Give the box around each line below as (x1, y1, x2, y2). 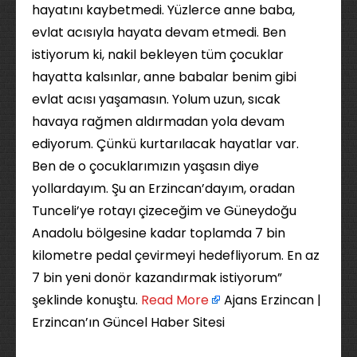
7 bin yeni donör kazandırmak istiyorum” (32, 269, 282, 287)
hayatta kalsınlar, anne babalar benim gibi (32, 68, 296, 86)
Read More (141, 291, 209, 309)
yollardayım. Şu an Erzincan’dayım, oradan (32, 179, 295, 198)
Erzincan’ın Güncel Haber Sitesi (32, 313, 228, 331)
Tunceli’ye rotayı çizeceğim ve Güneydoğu (32, 202, 296, 220)
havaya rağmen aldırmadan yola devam (32, 112, 284, 131)
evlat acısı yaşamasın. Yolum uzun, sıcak (32, 90, 280, 108)
